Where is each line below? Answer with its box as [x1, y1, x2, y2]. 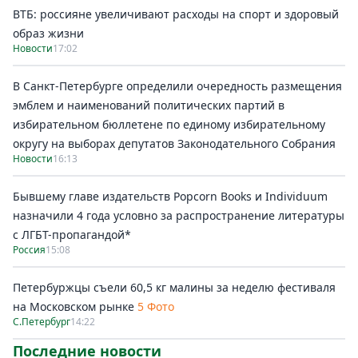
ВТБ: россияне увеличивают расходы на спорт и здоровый [13, 6, 339, 22]
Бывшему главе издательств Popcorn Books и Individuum [13, 189, 328, 204]
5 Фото [137, 299, 174, 314]
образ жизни [13, 26, 84, 41]
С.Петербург [13, 315, 70, 328]
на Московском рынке [13, 299, 134, 314]
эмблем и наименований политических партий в [13, 97, 284, 113]
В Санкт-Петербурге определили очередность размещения [13, 78, 342, 93]
